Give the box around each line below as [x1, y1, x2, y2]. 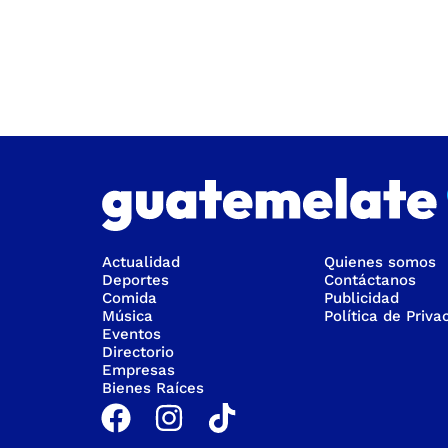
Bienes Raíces [102, 378, 204, 397]
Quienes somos [324, 252, 436, 271]
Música [102, 306, 153, 325]
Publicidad [324, 288, 399, 307]
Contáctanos [324, 270, 416, 289]
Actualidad [102, 252, 180, 271]
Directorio [102, 342, 174, 361]
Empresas [102, 360, 175, 379]
